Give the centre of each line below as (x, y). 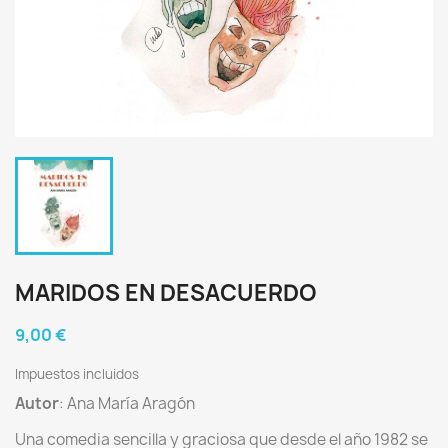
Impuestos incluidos (77, 374)
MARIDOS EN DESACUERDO (166, 293)
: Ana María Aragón (127, 403)
